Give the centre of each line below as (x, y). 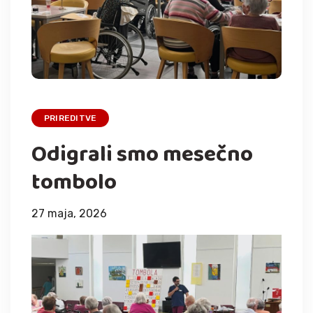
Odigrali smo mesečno (142, 154)
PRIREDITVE (71, 118)
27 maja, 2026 (69, 213)
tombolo (74, 182)
